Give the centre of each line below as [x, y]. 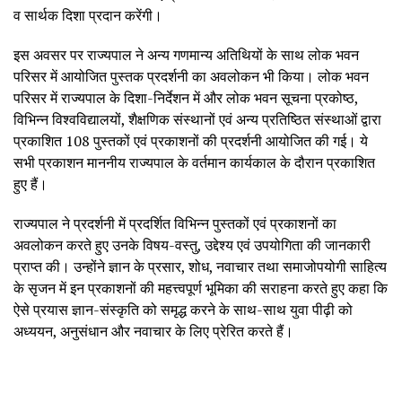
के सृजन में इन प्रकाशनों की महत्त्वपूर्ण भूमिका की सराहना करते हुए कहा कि [201, 288]
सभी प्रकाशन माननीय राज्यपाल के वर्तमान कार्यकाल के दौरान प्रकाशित [194, 162]
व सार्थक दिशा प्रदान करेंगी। [88, 15]
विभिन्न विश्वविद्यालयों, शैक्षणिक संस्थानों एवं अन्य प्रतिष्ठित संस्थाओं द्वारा [197, 119]
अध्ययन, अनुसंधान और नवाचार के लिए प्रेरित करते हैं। [153, 331]
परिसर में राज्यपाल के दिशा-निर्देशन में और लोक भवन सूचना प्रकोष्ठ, [186, 97]
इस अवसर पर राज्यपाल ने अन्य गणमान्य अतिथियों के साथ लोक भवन [186, 54]
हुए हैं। [31, 184]
